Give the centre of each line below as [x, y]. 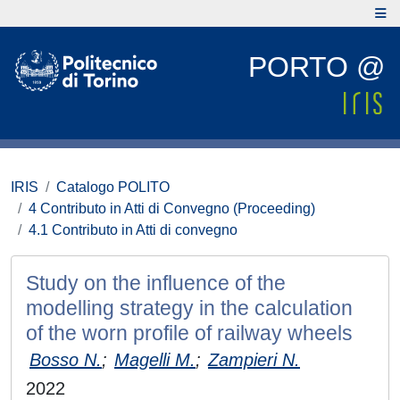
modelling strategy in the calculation [189, 308]
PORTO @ [317, 67]
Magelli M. [155, 360]
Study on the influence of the [156, 283]
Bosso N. [66, 360]
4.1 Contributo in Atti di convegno [133, 230]
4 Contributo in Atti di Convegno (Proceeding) [172, 208]
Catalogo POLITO [113, 187]
